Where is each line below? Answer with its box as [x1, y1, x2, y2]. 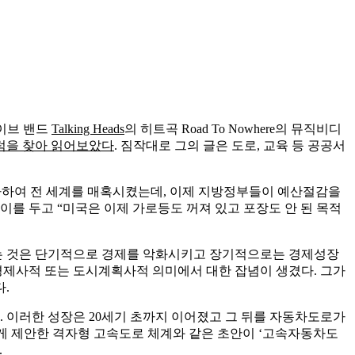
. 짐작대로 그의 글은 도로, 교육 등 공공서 [114, 138, 345, 152]
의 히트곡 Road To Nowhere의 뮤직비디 [124, 121, 342, 136]
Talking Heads [52, 121, 124, 136]
